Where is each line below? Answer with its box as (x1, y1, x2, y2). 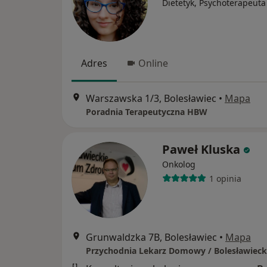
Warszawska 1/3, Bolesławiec (86, 92, 216, 105)
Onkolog (162, 159, 195, 170)
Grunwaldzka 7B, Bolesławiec (86, 231, 217, 244)
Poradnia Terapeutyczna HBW (86, 106, 207, 118)
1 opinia (209, 172, 241, 184)
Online (138, 56, 168, 70)
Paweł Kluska (162, 141, 240, 158)
